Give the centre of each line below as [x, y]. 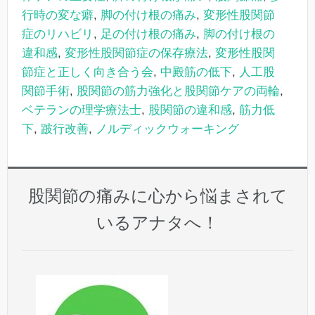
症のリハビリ [58, 34]
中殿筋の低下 [196, 72]
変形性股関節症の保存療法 [136, 53]
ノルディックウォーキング [167, 129]
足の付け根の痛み [148, 34]
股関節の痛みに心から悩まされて [157, 195]
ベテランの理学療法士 [82, 110]
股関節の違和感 [190, 110]
